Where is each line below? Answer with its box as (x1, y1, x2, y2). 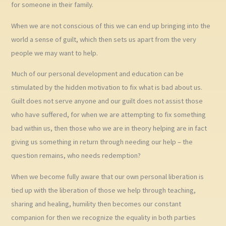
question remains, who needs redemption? (11, 151, 141, 160)
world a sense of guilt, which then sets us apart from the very (11, 34, 197, 44)
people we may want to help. (11, 48, 98, 58)
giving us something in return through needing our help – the (11, 137, 193, 147)
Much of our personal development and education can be (11, 69, 184, 79)
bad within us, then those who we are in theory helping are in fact (11, 124, 207, 133)
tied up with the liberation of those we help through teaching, (11, 186, 196, 195)
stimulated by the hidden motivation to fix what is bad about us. (11, 83, 203, 92)
